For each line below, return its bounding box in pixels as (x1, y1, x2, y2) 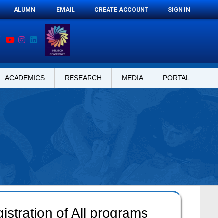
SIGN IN (168, 6, 190, 13)
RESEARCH (65, 74, 102, 82)
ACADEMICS (5, 74, 45, 82)
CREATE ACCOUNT (94, 6, 148, 13)
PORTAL (163, 74, 190, 82)
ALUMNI (14, 6, 37, 13)
